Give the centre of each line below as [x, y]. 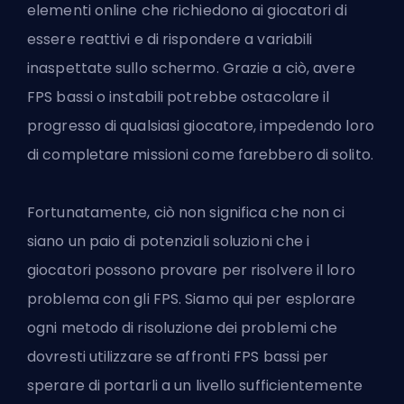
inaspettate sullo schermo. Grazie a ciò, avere [191, 68]
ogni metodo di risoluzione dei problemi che [183, 327]
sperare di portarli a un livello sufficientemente [195, 385]
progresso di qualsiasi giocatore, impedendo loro [201, 125]
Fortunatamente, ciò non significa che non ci [186, 212]
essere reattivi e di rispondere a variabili [170, 39]
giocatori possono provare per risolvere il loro [191, 270]
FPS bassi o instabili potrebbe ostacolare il [179, 96]
